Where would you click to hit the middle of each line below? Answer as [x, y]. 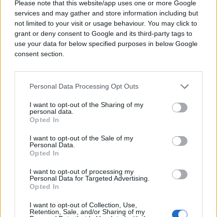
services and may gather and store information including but [106, 13]
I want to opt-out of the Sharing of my [86, 104]
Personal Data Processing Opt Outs [84, 86]
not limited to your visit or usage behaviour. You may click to [106, 23]
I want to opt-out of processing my [82, 171]
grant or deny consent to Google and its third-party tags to [103, 33]
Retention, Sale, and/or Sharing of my [87, 211]
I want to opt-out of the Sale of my [81, 138]
